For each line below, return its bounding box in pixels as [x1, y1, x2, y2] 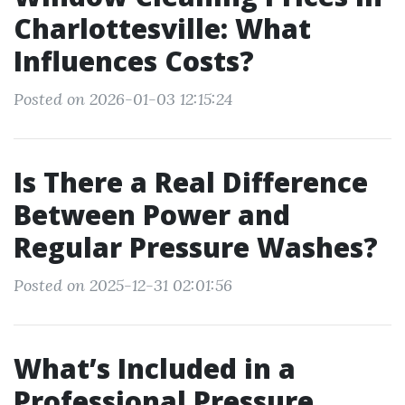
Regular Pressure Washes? [14, 229, 378, 266]
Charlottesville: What [14, 10, 311, 47]
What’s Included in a [14, 350, 296, 387]
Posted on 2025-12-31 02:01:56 [14, 275, 232, 296]
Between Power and [14, 196, 290, 233]
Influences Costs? [14, 42, 254, 80]
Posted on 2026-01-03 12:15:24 [14, 89, 232, 109]
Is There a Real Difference [14, 164, 368, 201]
